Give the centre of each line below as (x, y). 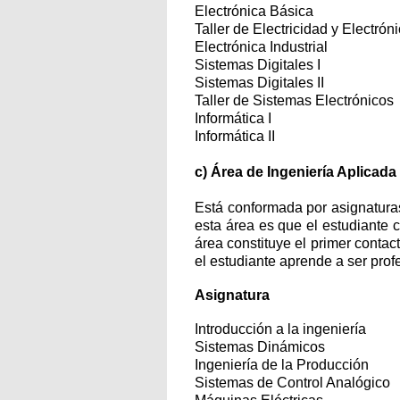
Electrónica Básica (254, 11)
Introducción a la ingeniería (280, 329)
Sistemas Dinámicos (260, 347)
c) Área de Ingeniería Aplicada (296, 172)
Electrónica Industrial (261, 47)
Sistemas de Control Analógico (292, 383)
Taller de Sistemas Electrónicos (294, 100)
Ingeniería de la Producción (282, 365)
